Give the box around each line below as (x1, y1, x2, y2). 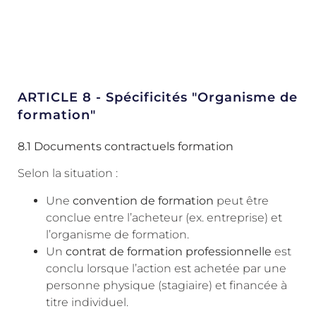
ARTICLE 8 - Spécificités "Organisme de (18, 90, 298, 106)
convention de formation (73, 193, 214, 207)
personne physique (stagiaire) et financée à (46, 278, 287, 292)
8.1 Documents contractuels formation (18, 140, 233, 154)
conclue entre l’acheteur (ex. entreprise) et (46, 210, 282, 224)
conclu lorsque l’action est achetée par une (46, 261, 286, 275)
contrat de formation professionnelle (66, 244, 272, 258)
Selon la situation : (18, 166, 118, 181)
